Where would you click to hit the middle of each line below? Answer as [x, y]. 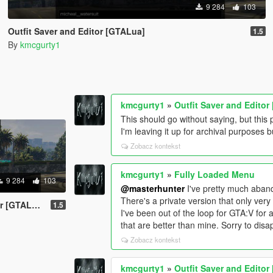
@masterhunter [153, 188]
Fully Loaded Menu [215, 174]
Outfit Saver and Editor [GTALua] [76, 31]
